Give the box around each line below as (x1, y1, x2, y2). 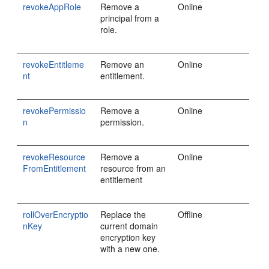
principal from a (100, 12, 160, 24)
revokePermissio (23, 104, 86, 116)
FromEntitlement (23, 162, 86, 174)
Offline (178, 208, 203, 220)
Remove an (100, 58, 145, 70)
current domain (100, 220, 159, 232)
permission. (100, 116, 145, 128)
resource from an (100, 162, 166, 174)
